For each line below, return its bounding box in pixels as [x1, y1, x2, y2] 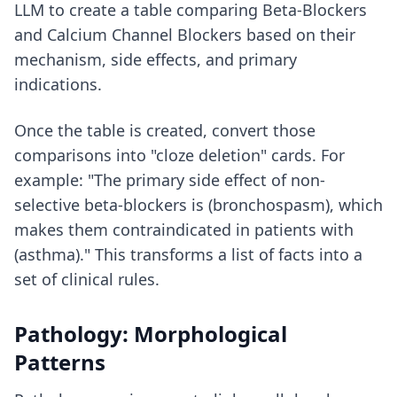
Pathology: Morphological [14, 319, 287, 348]
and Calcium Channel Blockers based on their [14, 24, 355, 45]
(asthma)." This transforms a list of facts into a [14, 244, 362, 265]
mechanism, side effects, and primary [14, 49, 297, 70]
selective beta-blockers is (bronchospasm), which [14, 194, 383, 215]
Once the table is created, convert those [14, 120, 315, 141]
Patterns [14, 347, 105, 377]
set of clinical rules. [14, 269, 160, 290]
